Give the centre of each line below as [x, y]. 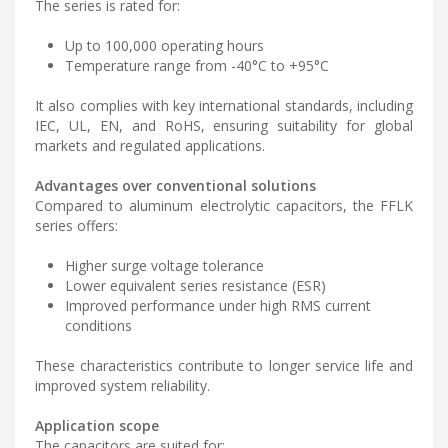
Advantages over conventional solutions [175, 186]
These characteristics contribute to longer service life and [224, 366]
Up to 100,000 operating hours [164, 46]
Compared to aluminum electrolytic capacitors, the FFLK [224, 206]
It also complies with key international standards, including [224, 106]
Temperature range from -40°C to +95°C [197, 66]
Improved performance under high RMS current [218, 306]
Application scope [97, 426]
